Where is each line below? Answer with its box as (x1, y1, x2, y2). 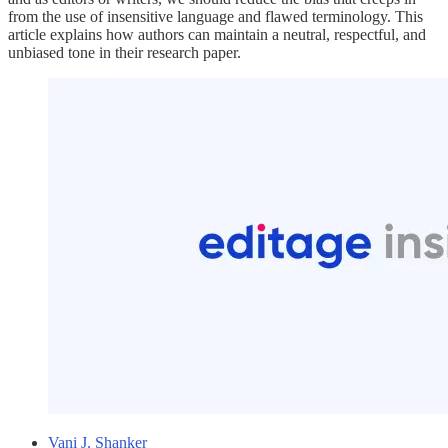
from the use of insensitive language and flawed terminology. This (8, 8, 423, 26)
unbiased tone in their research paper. (8, 44, 245, 62)
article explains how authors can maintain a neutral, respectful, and (8, 26, 426, 44)
